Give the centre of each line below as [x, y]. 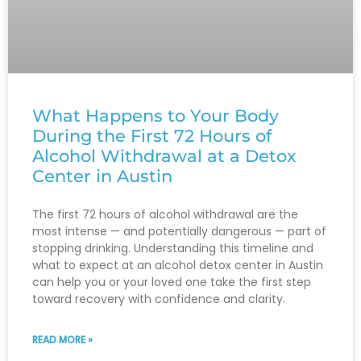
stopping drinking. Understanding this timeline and [173, 249]
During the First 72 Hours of [152, 136]
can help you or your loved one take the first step [172, 282]
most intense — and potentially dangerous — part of [179, 232]
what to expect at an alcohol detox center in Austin [178, 266]
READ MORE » [62, 340]
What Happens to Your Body [156, 116]
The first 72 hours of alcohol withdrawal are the [165, 215]
